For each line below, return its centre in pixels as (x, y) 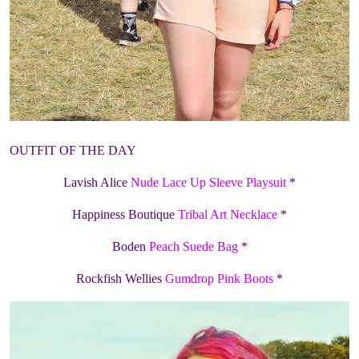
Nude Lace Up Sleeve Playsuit (208, 182)
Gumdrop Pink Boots (219, 278)
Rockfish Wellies (121, 278)
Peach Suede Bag (193, 246)
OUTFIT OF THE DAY (73, 150)
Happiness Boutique (125, 214)
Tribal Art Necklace (228, 214)
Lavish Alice (97, 182)
